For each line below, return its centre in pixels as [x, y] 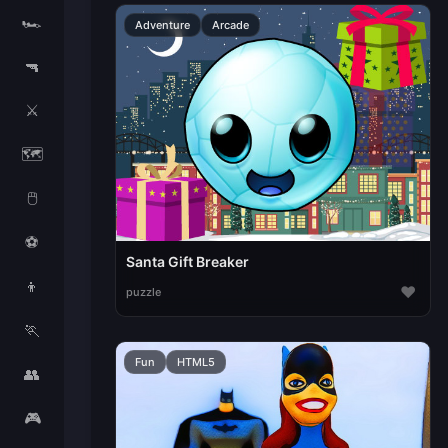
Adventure [162, 25]
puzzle [143, 291]
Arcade [230, 25]
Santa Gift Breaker [187, 261]
